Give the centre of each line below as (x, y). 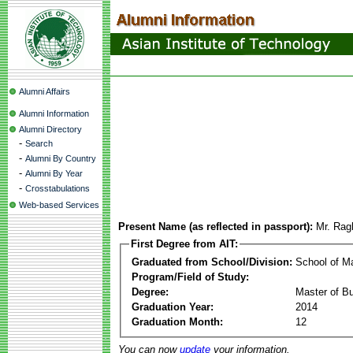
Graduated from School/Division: (212, 262)
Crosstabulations (58, 188)
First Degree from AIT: (184, 244)
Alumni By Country (61, 158)
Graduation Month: (177, 321)
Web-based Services (59, 205)
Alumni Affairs (45, 91)
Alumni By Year (54, 173)
